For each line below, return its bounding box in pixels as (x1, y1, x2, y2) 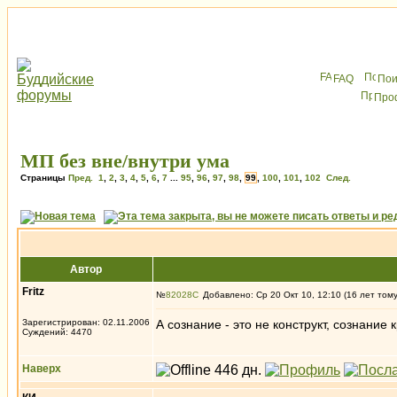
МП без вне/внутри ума (20, 150, 230, 172)
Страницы (20, 173, 68, 183)
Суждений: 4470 (22, 327, 92, 337)
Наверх (22, 362, 61, 375)
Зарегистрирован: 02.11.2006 (22, 317, 150, 327)
